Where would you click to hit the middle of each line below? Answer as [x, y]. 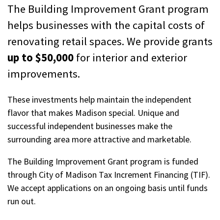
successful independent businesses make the [90, 126]
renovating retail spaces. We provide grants [110, 41]
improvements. [44, 73]
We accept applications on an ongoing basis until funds [108, 188]
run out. [22, 201]
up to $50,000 [41, 57]
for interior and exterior [130, 57]
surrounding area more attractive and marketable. [99, 139]
